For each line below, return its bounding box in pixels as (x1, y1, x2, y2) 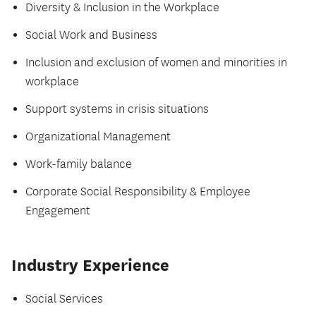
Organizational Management (25, 130, 171, 145)
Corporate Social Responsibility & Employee (25, 185, 250, 200)
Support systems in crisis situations (25, 102, 209, 117)
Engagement (25, 204, 90, 219)
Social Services (25, 292, 103, 307)
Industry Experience (11, 255, 169, 275)
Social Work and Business (25, 28, 157, 43)
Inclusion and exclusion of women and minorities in (25, 56, 287, 71)
